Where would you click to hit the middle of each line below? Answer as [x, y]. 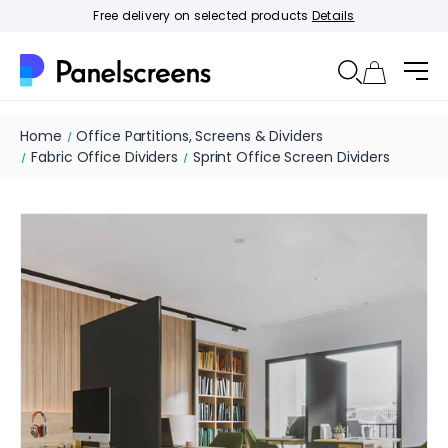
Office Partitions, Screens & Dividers [199, 136]
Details [333, 15]
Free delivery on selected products [202, 15]
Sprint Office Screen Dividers [291, 157]
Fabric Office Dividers [105, 157]
